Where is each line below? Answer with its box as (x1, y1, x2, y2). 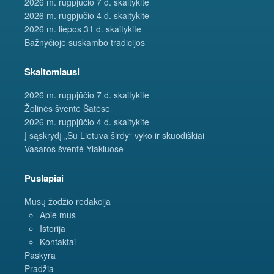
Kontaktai (40, 235, 76, 248)
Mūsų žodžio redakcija (24, 194, 111, 207)
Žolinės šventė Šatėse (24, 102, 110, 114)
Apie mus (40, 208, 76, 221)
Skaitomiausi (24, 64, 80, 78)
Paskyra (24, 248, 56, 261)
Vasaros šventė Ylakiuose (24, 142, 124, 155)
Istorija (40, 221, 65, 234)
